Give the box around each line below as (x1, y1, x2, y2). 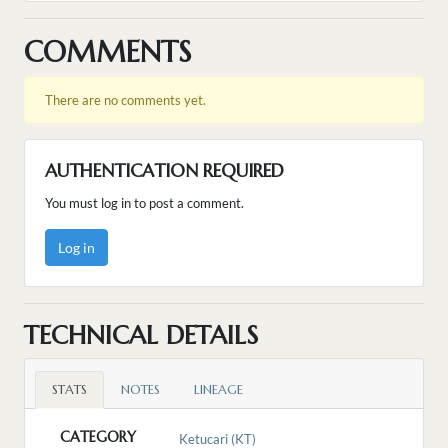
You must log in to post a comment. (45, 195, 244, 212)
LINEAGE (194, 382, 243, 399)
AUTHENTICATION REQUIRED (45, 159, 284, 183)
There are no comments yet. (45, 92, 206, 109)
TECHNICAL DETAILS (24, 319, 258, 352)
